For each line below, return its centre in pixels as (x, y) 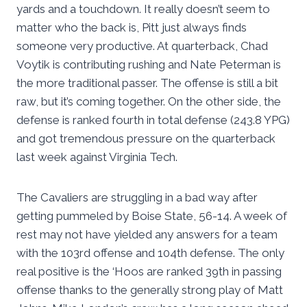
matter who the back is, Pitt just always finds (132, 28)
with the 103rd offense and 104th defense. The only (150, 253)
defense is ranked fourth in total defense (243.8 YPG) (153, 120)
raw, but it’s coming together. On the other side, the (149, 102)
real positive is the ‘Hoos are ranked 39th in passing (149, 272)
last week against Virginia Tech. (97, 157)
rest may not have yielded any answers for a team (147, 235)
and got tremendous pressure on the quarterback (146, 139)
